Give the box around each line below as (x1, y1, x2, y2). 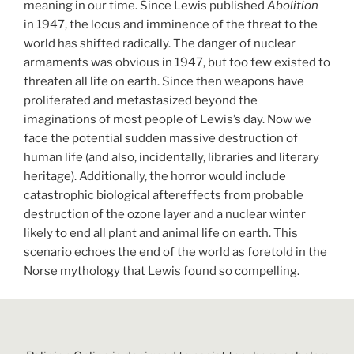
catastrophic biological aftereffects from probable (24, 188, 303, 203)
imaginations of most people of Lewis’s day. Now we (24, 112, 311, 127)
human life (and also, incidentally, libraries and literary (24, 150, 319, 165)
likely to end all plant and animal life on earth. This (24, 226, 298, 241)
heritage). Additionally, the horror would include (24, 169, 286, 184)
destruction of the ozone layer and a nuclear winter (24, 207, 306, 222)
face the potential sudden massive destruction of (24, 131, 298, 146)
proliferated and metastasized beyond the (24, 93, 258, 108)
